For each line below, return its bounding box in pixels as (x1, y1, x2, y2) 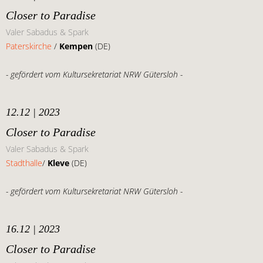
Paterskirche (6, 41, 52, 52)
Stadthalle (6, 157, 42, 169)
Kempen (59, 41, 95, 52)
